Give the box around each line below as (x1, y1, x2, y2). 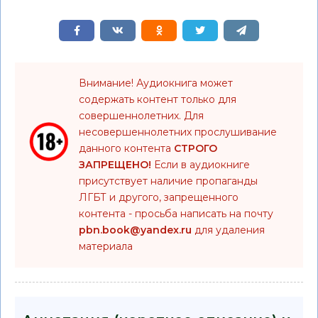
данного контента (79, 142, 174, 155)
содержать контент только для (79, 93, 236, 106)
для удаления (192, 224, 265, 236)
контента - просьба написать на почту (79, 207, 273, 220)
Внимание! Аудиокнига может (79, 77, 233, 89)
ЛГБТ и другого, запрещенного (79, 191, 238, 204)
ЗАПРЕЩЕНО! (79, 158, 151, 171)
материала (79, 240, 133, 253)
